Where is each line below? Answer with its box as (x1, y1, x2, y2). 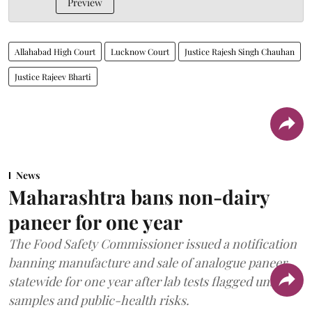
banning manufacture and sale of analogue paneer (8, 253, 287, 271)
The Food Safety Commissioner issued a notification (8, 235, 297, 252)
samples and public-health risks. (8, 291, 189, 309)
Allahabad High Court (15, 45, 95, 57)
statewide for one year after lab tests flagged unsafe (8, 272, 292, 290)
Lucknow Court (111, 45, 169, 57)
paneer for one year (8, 208, 182, 235)
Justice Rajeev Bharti (15, 70, 91, 82)
